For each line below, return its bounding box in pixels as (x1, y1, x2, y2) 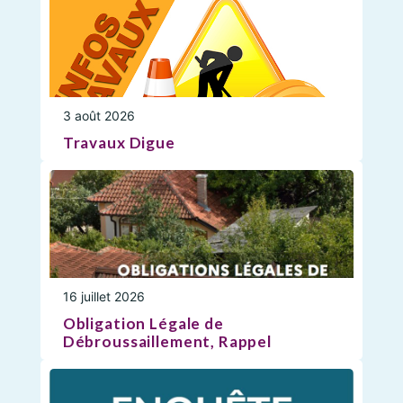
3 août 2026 (62, 108, 135, 124)
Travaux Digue (62, 133, 175, 153)
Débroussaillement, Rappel (62, 332, 273, 352)
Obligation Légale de (62, 314, 224, 334)
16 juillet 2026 (62, 289, 145, 305)
